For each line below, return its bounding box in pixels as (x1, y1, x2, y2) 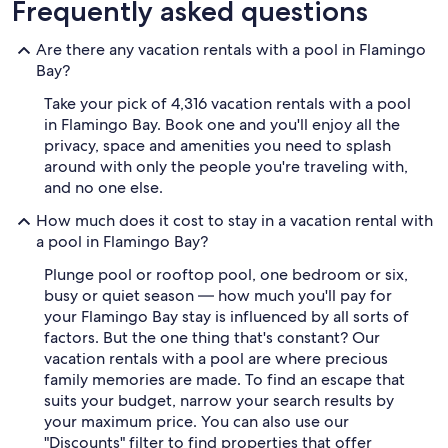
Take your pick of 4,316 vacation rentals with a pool (44, 93, 411, 115)
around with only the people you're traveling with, (44, 156, 408, 178)
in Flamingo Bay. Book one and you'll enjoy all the (44, 114, 400, 136)
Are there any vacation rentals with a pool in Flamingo (36, 39, 426, 61)
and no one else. (44, 177, 163, 199)
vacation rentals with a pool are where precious (44, 348, 388, 370)
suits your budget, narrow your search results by (44, 390, 394, 412)
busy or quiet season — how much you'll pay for (44, 285, 392, 307)
